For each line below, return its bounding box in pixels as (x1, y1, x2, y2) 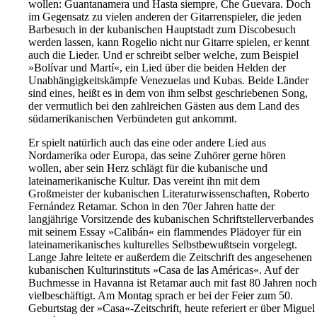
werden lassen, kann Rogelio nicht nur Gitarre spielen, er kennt (28, 36, 309, 49)
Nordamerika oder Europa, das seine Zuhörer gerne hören (28, 149, 286, 162)
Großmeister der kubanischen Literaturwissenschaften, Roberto (28, 188, 309, 200)
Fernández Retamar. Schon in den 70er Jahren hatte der (28, 200, 275, 213)
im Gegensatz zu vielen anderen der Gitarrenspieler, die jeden (28, 11, 301, 23)
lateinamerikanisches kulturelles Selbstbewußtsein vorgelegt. (28, 238, 297, 251)
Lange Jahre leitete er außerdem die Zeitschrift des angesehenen (28, 251, 312, 264)
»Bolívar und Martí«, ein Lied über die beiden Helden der (28, 62, 286, 74)
